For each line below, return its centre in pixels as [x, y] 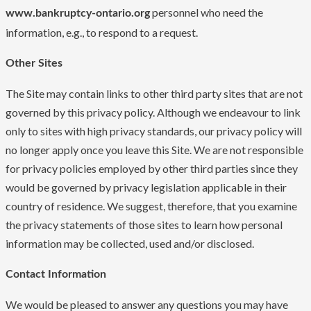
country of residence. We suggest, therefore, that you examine [151, 206]
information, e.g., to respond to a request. [102, 33]
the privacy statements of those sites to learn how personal [144, 225]
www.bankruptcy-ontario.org [78, 14]
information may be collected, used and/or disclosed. [130, 244]
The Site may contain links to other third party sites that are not [154, 94]
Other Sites [34, 64]
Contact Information [56, 275]
